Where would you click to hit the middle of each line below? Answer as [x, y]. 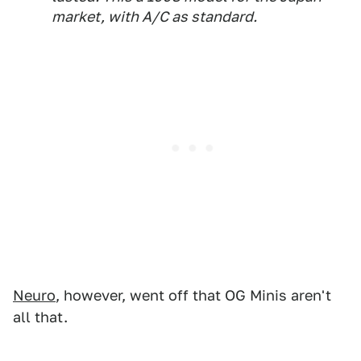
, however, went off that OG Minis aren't [193, 295]
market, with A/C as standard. [154, 17]
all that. [40, 317]
